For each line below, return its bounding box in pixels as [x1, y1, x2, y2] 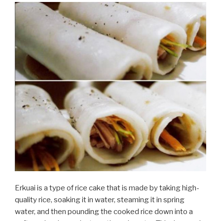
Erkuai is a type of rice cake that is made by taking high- [15, 184, 199, 193]
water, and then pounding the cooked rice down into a [15, 207, 193, 217]
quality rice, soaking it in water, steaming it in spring [15, 195, 184, 205]
